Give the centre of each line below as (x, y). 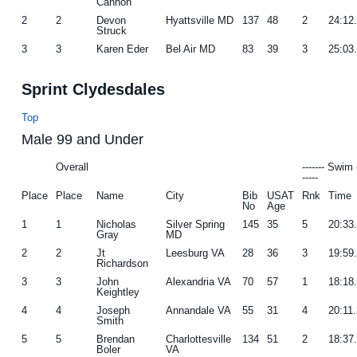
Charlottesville (199, 339)
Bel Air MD (191, 49)
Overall (73, 167)
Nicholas (117, 224)
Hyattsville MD (200, 20)
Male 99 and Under (83, 139)
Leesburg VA (196, 253)
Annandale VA (199, 310)
